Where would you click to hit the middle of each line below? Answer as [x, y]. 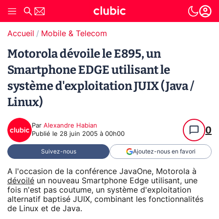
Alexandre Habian [70, 126]
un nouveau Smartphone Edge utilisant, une [116, 181]
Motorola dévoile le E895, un [84, 54]
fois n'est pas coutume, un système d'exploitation [99, 190]
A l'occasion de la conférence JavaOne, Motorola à [102, 171]
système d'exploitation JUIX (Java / [101, 86]
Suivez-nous [58, 152]
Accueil [21, 34]
